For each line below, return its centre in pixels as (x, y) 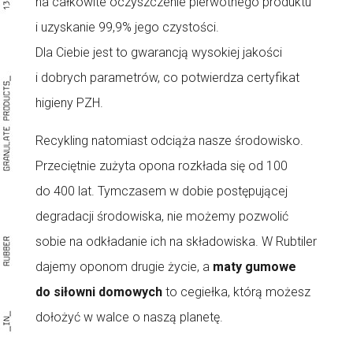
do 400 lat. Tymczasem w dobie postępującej (161, 191)
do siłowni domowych (98, 292)
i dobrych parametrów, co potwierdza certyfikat (167, 78)
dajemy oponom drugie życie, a (124, 267)
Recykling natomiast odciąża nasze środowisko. (169, 141)
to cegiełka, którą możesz (238, 292)
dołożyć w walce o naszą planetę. (129, 317)
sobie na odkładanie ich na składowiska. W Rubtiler (176, 242)
